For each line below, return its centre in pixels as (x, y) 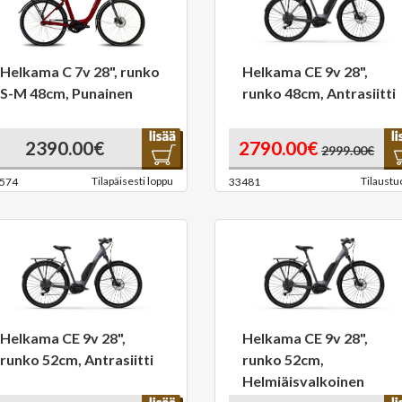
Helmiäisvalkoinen (303, 381)
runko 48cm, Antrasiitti (319, 93)
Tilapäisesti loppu (132, 181)
